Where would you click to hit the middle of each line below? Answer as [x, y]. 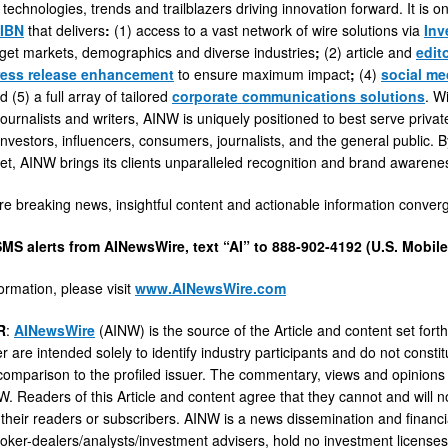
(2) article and [368, 51]
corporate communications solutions [298, 95]
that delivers [64, 29]
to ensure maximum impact [262, 73]
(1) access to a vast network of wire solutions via [267, 29]
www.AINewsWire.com [210, 287]
